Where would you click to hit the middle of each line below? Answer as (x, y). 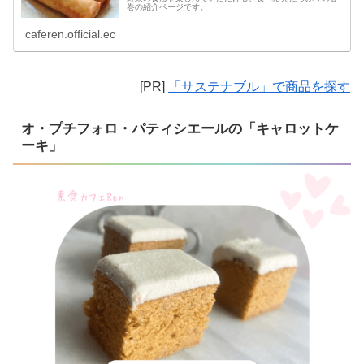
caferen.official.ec (71, 35)
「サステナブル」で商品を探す (259, 87)
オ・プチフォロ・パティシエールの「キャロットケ (180, 129)
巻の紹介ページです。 (168, 6)
